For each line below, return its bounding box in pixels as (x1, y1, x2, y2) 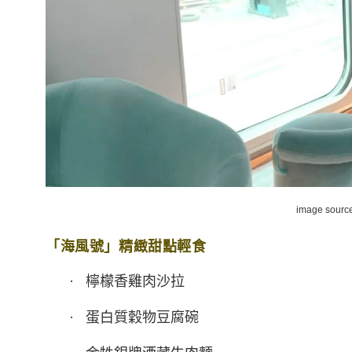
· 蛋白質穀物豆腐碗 (46, 310, 199, 326)
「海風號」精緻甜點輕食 (46, 239, 215, 255)
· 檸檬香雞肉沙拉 (46, 273, 185, 290)
